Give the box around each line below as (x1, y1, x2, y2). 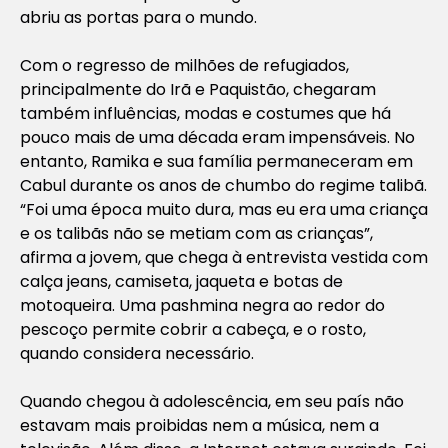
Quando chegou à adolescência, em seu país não (20, 389, 404, 413)
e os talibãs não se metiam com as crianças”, (20, 221, 373, 245)
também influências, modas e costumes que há (20, 101, 391, 125)
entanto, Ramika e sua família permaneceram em (20, 149, 413, 173)
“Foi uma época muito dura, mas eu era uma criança (20, 197, 428, 221)
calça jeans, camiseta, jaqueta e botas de (20, 269, 343, 293)
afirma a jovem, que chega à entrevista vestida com (20, 245, 428, 269)
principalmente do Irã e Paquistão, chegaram (20, 77, 376, 101)
